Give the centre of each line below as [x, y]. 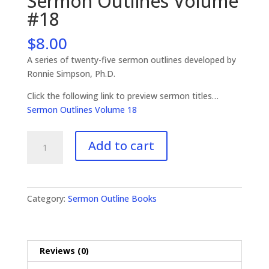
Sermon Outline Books [112, 198]
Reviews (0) [64, 250]
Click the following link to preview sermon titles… [122, 95]
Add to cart [121, 145]
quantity [42, 192]
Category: [47, 198]
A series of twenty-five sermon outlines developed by [131, 59]
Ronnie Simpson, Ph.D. [71, 73]
